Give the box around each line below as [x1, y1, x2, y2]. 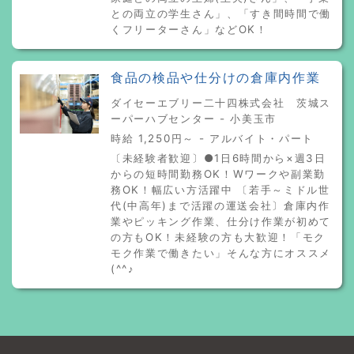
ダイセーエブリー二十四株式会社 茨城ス [111, 96, 332, 109]
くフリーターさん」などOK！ [111, 22, 268, 36]
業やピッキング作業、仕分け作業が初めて [111, 214, 332, 228]
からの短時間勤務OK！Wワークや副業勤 [111, 167, 326, 180]
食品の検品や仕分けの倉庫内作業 [111, 70, 321, 85]
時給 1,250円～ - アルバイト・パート [111, 131, 314, 145]
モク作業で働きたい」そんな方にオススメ [111, 246, 332, 259]
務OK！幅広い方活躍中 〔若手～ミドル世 [111, 183, 330, 196]
